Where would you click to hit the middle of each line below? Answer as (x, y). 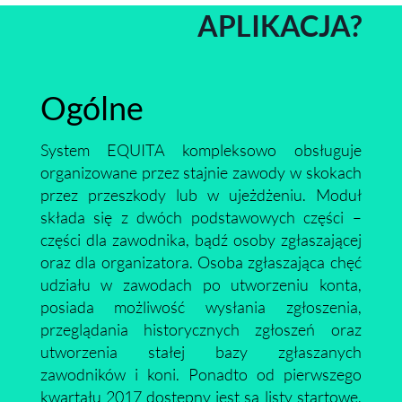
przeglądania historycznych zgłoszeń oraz (201, 329)
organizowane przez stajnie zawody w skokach (201, 172)
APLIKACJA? (280, 26)
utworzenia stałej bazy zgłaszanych (201, 352)
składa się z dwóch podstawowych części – (201, 217)
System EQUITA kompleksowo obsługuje (201, 150)
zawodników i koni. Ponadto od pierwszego (201, 374)
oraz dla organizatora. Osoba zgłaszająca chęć (201, 262)
